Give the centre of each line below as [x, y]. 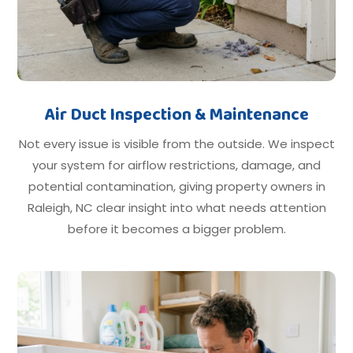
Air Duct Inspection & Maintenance [176, 115]
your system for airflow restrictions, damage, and [176, 165]
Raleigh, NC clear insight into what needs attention [176, 207]
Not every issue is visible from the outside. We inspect [176, 143]
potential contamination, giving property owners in [176, 186]
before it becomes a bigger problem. [176, 229]
